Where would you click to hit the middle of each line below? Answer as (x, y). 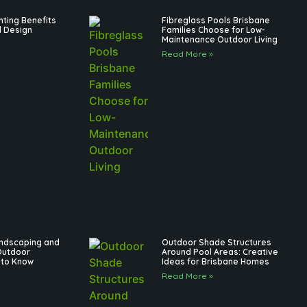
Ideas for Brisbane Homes (215, 262)
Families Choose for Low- (213, 30)
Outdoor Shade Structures (216, 243)
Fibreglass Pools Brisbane (216, 21)
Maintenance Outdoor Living (219, 40)
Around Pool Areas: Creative (220, 252)
